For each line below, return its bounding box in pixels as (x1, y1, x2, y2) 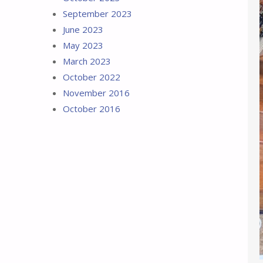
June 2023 (63, 23, 103, 35)
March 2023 (63, 55, 111, 67)
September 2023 (63, 8, 132, 19)
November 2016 (63, 87, 130, 99)
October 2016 (63, 103, 120, 114)
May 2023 (63, 39, 103, 51)
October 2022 (63, 71, 120, 83)
